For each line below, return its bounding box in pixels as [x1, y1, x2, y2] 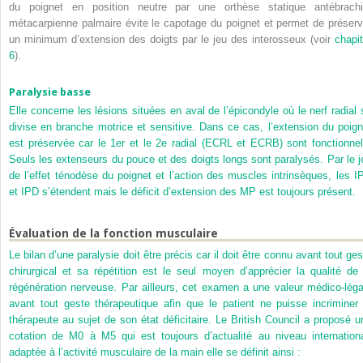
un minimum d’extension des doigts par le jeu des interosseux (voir [9, 33, 335, 46]
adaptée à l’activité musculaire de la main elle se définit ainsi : [9, 346, 301, 359]
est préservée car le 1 [9, 136, 117, 149]
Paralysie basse [9, 86, 91, 99]
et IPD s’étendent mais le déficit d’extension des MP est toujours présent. [9, 185, 356, 198]
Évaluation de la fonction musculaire [9, 226, 218, 240]
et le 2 [125, 136, 162, 149]
